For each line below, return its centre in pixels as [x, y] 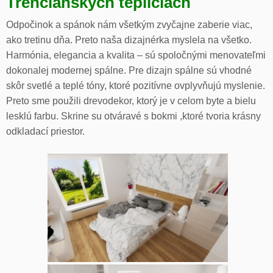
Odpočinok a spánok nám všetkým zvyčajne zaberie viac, [129, 25]
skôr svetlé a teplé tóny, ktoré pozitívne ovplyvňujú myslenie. [136, 86]
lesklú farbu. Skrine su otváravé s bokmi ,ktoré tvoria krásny [133, 116]
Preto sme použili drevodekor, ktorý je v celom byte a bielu [131, 101]
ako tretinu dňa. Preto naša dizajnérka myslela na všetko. [129, 40]
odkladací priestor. [45, 132]
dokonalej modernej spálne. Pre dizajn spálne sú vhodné [129, 71]
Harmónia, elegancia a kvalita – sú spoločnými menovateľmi [136, 55]
